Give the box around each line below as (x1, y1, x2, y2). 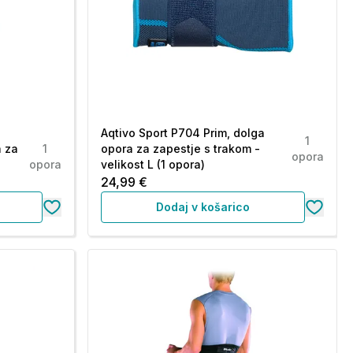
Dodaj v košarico (155, 200, 250, 214)
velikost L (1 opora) (100, 158, 205, 171)
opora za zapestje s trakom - (100, 142, 260, 155)
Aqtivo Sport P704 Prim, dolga (100, 126, 265, 139)
